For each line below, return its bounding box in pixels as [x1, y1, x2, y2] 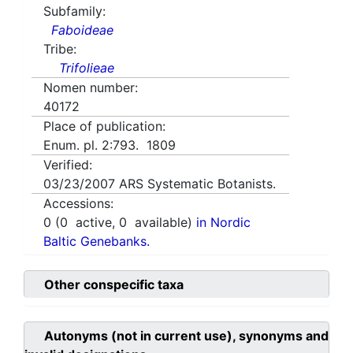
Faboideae [51, 22, 113, 39]
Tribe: [43, 41, 76, 58]
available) [127, 214, 196, 231]
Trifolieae [59, 60, 114, 76]
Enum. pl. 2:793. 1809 [43, 137, 176, 154]
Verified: [43, 157, 92, 173]
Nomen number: [43, 80, 138, 96]
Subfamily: [43, 3, 106, 20]
